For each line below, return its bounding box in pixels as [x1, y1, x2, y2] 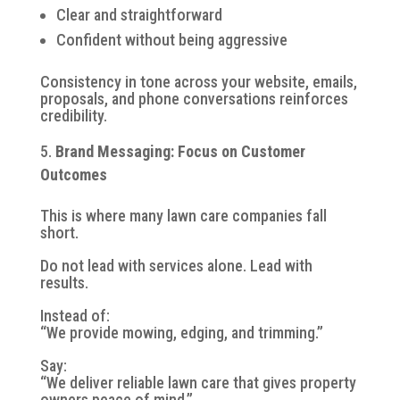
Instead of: [39, 305, 110, 325]
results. [39, 272, 88, 292]
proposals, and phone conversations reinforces [39, 88, 348, 108]
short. [39, 222, 79, 242]
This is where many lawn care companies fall [39, 205, 327, 225]
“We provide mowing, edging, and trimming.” [39, 322, 323, 342]
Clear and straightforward [55, 4, 222, 24]
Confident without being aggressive [55, 29, 287, 49]
